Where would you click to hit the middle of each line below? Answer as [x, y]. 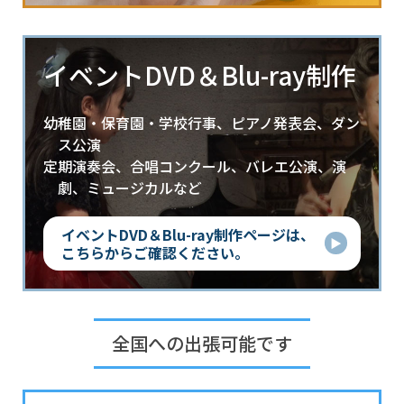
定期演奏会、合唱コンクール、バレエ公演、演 [195, 165]
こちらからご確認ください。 [155, 252]
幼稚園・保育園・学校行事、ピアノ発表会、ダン [202, 122]
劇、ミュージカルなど [130, 187]
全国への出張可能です [202, 343]
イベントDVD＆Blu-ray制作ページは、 [188, 234]
